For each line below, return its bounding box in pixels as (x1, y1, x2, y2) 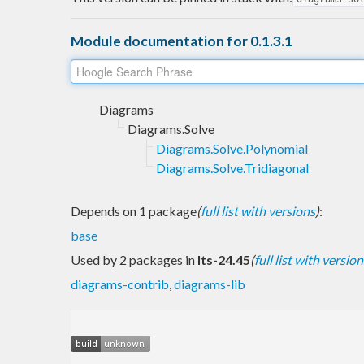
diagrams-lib (174, 275, 245, 292)
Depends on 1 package (71, 202, 197, 219)
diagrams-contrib (71, 275, 169, 292)
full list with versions (201, 202, 315, 219)
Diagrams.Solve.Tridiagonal (156, 159, 309, 175)
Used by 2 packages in (71, 251, 197, 267)
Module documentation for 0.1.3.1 (71, 32, 292, 50)
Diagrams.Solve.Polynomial (156, 140, 308, 156)
